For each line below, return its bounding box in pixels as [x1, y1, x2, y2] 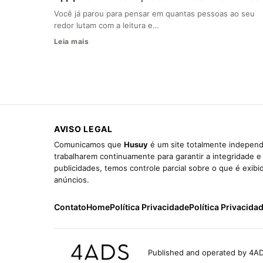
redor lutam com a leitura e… [54, 20, 159, 30]
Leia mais [54, 36, 89, 46]
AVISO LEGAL [54, 123, 113, 134]
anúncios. [54, 174, 89, 184]
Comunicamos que [54, 139, 124, 149]
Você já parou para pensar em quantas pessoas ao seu [54, 8, 255, 18]
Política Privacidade [110, 201, 189, 212]
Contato [54, 201, 86, 212]
